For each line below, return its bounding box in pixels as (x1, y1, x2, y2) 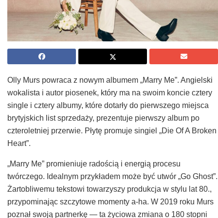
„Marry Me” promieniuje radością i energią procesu (7, 160, 181, 168)
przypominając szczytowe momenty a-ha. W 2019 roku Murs (7, 198, 214, 206)
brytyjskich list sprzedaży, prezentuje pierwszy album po (7, 114, 200, 123)
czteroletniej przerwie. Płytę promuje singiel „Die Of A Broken (7, 127, 217, 135)
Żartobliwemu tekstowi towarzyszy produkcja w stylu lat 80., (7, 185, 212, 194)
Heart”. (7, 139, 31, 148)
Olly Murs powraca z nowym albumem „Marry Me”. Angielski (7, 76, 213, 85)
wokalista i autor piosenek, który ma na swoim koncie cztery (7, 89, 212, 97)
